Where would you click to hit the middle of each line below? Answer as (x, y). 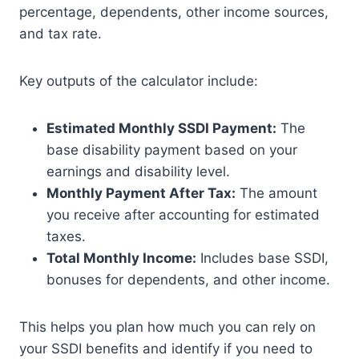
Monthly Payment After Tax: (141, 193)
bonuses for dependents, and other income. (188, 280)
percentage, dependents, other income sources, (174, 12)
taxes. (66, 236)
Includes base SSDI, (262, 258)
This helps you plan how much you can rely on (167, 327)
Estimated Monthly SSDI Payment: (161, 128)
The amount (276, 193)
